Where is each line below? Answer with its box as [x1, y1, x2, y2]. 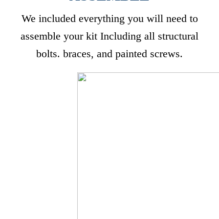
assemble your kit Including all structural [21, 30, 198, 42]
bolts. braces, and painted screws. [36, 47, 183, 60]
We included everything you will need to [21, 12, 198, 24]
